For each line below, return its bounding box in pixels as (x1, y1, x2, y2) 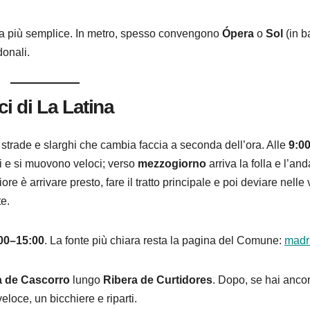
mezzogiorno (138, 157, 206, 170)
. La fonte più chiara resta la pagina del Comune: (44, 234, 284, 246)
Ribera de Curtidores (103, 273, 212, 286)
